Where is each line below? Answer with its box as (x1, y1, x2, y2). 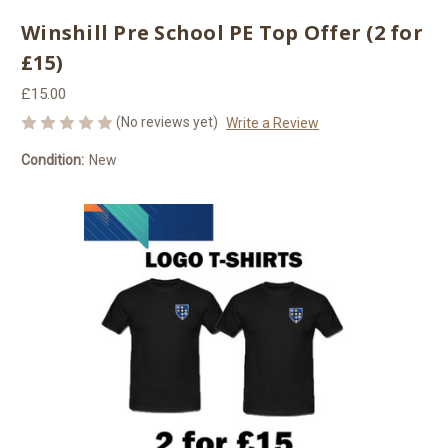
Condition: (21, 151, 84, 168)
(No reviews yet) (116, 114, 218, 130)
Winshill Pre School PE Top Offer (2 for (21, 19, 423, 47)
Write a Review (225, 114, 319, 131)
